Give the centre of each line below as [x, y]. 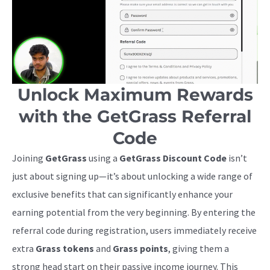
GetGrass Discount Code [173, 158]
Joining [29, 158]
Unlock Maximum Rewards [135, 94]
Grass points [140, 248]
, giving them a [199, 248]
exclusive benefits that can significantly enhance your [122, 194]
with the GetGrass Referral [135, 116]
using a [103, 158]
